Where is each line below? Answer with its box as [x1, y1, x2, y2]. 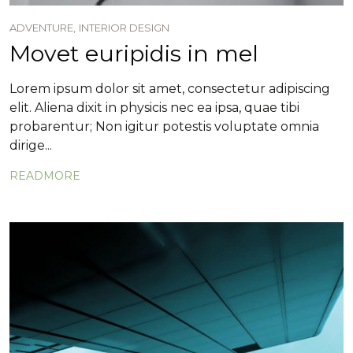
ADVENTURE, [9, 21, 76, 35]
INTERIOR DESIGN [79, 21, 169, 35]
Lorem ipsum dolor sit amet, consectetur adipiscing [9, 81, 330, 97]
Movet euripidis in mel [9, 39, 258, 68]
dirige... [9, 138, 52, 154]
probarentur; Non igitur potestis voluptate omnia [9, 119, 319, 135]
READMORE [9, 169, 80, 184]
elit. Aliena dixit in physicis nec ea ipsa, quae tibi [9, 100, 299, 116]
